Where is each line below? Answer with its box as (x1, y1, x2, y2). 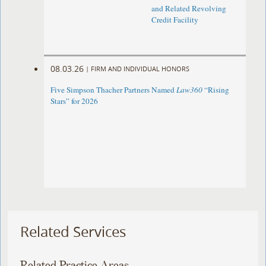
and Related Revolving (151, 3, 226, 14)
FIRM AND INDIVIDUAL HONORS (91, 64, 190, 73)
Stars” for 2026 (50, 96, 99, 107)
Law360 (176, 84, 203, 96)
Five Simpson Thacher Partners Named (50, 84, 177, 96)
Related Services (20, 222, 126, 242)
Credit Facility (151, 14, 198, 26)
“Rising (202, 84, 230, 96)
